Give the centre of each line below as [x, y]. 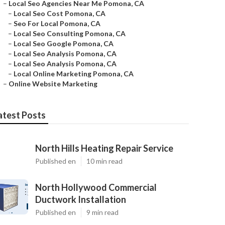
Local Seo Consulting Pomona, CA [70, 33]
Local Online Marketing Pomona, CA [74, 74]
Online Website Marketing [53, 84]
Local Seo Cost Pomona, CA [60, 13]
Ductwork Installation [81, 199]
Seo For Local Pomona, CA [57, 23]
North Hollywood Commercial [96, 187]
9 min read [102, 212]
